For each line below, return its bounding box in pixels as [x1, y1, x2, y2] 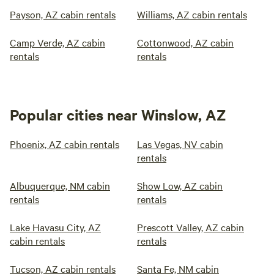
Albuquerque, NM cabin [10, 179, 110, 192]
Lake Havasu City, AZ [10, 220, 101, 234]
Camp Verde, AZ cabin [10, 35, 105, 49]
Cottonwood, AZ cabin [137, 35, 234, 49]
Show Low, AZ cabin [137, 179, 223, 192]
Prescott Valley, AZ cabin [137, 220, 244, 234]
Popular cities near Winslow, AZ [10, 105, 226, 124]
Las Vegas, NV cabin [137, 137, 223, 150]
